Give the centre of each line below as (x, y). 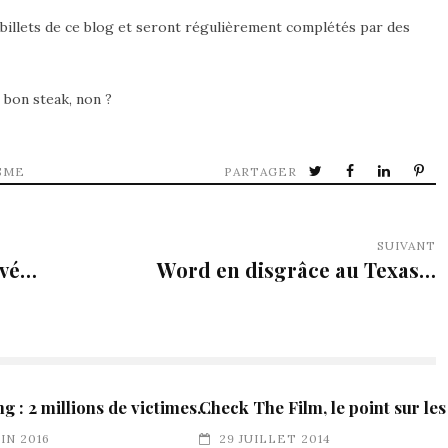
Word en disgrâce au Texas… (296, 269)
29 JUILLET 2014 (274, 438)
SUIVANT (406, 245)
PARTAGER (260, 171)
